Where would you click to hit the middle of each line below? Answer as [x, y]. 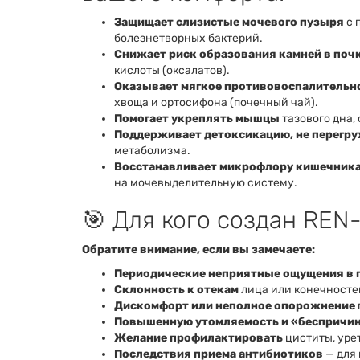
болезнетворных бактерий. [188, 39]
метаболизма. [152, 151]
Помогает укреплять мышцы [197, 119]
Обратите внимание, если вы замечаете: [198, 250]
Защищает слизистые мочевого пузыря [229, 22]
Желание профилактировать [198, 338]
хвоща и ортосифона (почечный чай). [216, 103]
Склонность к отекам [176, 290]
